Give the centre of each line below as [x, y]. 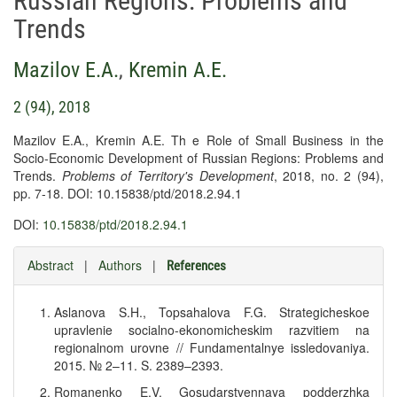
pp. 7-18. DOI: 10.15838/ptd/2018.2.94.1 [128, 193]
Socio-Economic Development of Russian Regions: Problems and [198, 158]
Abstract [51, 265]
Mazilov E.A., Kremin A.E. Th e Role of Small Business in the [198, 140]
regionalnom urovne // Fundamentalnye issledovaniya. [212, 347]
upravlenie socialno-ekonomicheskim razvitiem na [212, 330]
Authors [120, 265]
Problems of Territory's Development [167, 175]
